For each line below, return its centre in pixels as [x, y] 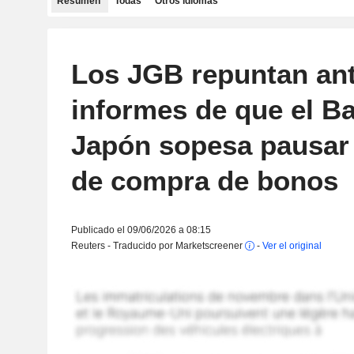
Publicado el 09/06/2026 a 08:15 [141, 230]
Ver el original [292, 246]
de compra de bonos [204, 181]
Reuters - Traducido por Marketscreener [158, 246]
